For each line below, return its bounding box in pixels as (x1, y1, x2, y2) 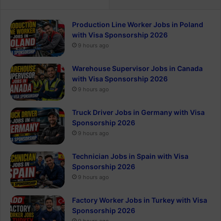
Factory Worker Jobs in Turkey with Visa (72, 195, 207, 204)
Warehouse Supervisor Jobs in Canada (72, 64, 203, 73)
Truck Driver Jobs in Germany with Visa (72, 108, 205, 116)
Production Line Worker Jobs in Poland (72, 20, 203, 29)
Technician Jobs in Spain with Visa (72, 151, 188, 160)
